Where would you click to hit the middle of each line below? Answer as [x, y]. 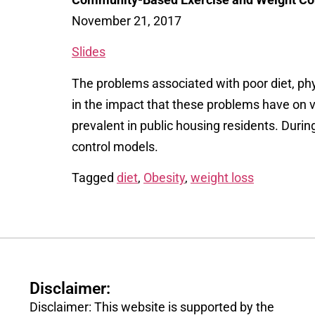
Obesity [164, 178]
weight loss [222, 178]
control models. [115, 146]
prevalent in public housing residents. [176, 125]
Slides [89, 52]
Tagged [94, 178]
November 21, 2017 [127, 21]
